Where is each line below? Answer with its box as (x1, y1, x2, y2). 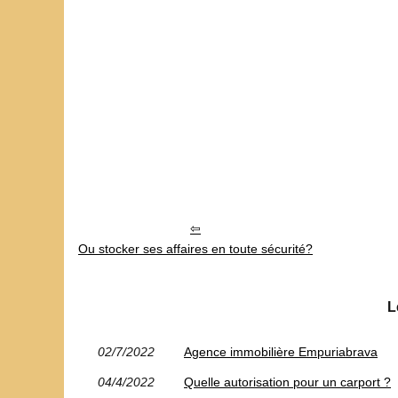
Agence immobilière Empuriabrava (184, 344, 378, 359)
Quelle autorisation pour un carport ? (184, 374, 391, 389)
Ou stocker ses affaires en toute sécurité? (78, 241, 313, 256)
